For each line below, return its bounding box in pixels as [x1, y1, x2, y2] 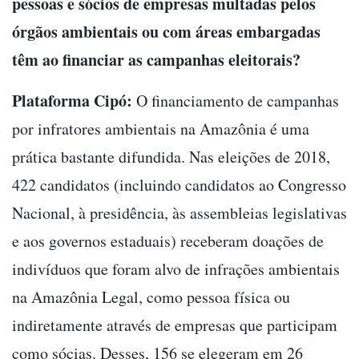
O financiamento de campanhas [132, 89, 339, 111]
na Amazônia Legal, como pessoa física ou [12, 285, 290, 308]
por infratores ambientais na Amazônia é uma [12, 117, 309, 139]
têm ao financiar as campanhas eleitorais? [12, 47, 301, 71]
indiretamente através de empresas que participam [12, 313, 337, 336]
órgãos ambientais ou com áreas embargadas [12, 19, 321, 43]
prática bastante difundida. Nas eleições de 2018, [12, 145, 330, 167]
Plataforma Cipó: [12, 88, 132, 112]
